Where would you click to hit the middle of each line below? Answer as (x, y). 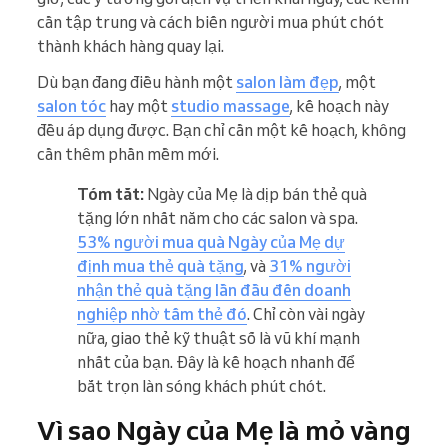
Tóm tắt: (110, 194)
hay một (138, 106)
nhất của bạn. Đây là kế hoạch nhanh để (216, 362)
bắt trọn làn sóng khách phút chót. (201, 386)
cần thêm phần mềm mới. (128, 154)
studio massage (230, 106)
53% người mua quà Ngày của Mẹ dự (211, 242)
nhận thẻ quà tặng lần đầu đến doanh (214, 290)
